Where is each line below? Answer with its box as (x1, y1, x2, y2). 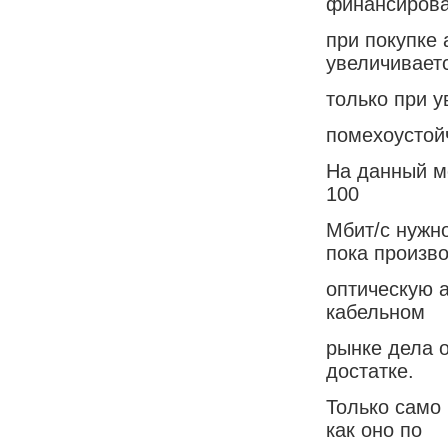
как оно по (326, 418, 422, 441)
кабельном (326, 300, 425, 323)
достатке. (326, 359, 414, 382)
